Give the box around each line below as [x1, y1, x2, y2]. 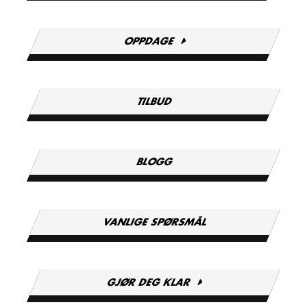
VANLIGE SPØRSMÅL [101, 217, 209, 228]
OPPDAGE [122, 36, 176, 47]
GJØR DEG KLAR [106, 278, 193, 288]
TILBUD [136, 97, 175, 107]
